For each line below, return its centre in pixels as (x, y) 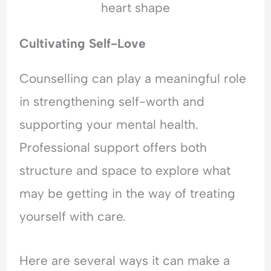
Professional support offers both (113, 148)
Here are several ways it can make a (125, 260)
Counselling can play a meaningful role (133, 79)
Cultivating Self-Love (83, 44)
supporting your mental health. (109, 125)
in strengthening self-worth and (112, 102)
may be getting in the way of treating (128, 194)
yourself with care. (73, 217)
